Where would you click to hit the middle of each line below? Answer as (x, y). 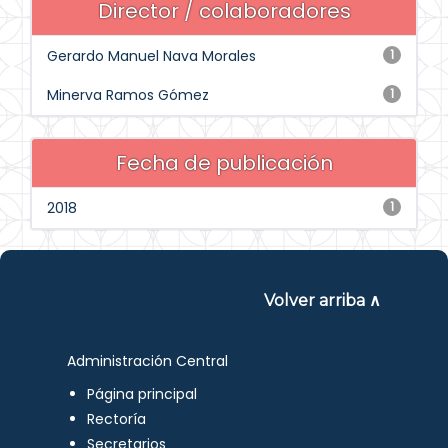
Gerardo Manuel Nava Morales (151, 56)
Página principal (142, 394)
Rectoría (117, 419)
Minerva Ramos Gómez (128, 95)
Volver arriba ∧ (322, 300)
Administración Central (148, 361)
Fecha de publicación (224, 163)
